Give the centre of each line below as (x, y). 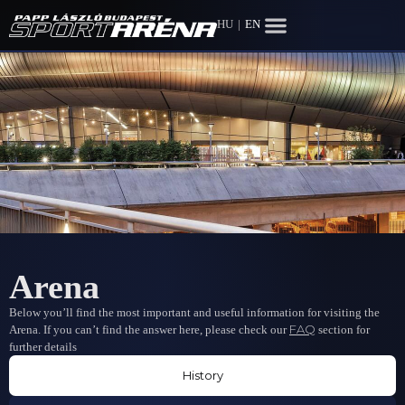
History (202, 375)
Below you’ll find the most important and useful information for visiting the (194, 312)
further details (43, 347)
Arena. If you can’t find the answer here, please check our (149, 330)
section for (343, 330)
